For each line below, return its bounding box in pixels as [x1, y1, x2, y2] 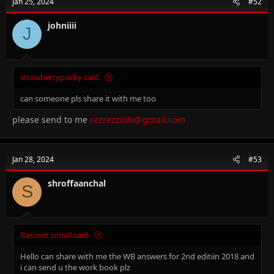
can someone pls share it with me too [20, 92, 156, 104]
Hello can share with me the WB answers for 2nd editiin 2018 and [20, 250, 254, 262]
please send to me [12, 113, 90, 125]
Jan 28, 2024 [12, 154, 54, 165]
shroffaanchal [48, 177, 106, 189]
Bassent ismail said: [20, 229, 90, 240]
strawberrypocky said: [20, 71, 100, 83]
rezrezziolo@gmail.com [90, 113, 185, 125]
